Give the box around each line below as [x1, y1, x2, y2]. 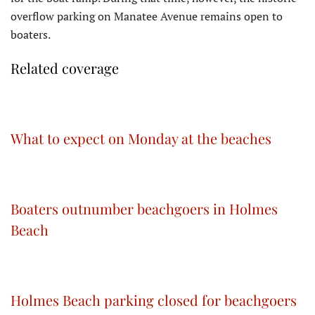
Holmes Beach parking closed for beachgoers [11, 290, 297, 310]
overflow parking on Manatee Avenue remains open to [11, 8, 283, 25]
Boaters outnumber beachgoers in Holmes [11, 199, 278, 219]
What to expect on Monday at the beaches [11, 129, 271, 148]
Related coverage [11, 58, 119, 78]
